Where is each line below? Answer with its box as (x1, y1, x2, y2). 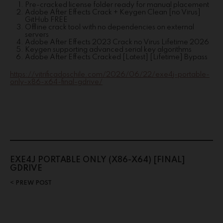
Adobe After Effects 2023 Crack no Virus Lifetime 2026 (25, 39, 209, 46)
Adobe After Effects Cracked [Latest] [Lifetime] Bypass (25, 54, 208, 61)
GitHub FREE (25, 16, 68, 23)
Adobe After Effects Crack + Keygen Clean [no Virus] (25, 9, 201, 16)
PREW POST (14, 180, 52, 186)
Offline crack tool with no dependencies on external (25, 24, 194, 31)
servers (25, 31, 49, 38)
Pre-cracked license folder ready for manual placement (25, 1, 209, 8)
